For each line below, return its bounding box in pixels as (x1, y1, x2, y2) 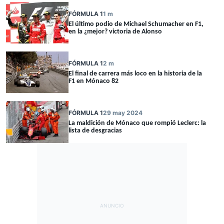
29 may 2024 (103, 109, 142, 117)
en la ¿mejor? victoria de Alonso (68, 27, 162, 35)
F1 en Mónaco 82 (68, 77, 118, 85)
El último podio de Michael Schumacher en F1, (68, 20, 203, 28)
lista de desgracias (68, 127, 122, 135)
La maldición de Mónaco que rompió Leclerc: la (68, 119, 206, 127)
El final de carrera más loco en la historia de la (68, 69, 202, 77)
